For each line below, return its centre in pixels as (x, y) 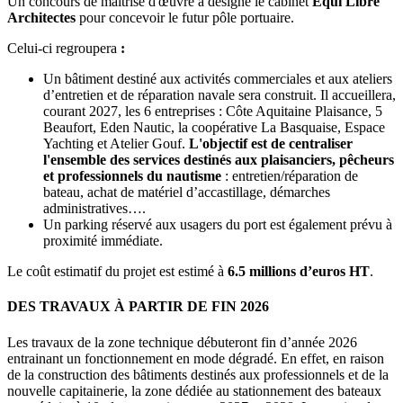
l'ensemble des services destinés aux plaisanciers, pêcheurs (219, 160)
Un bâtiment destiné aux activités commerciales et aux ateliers (218, 79)
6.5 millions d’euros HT (299, 272)
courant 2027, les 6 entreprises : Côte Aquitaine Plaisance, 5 (213, 112)
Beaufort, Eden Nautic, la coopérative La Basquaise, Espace (214, 128)
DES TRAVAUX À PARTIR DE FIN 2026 (138, 307)
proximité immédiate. (103, 241)
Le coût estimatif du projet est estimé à (117, 272)
